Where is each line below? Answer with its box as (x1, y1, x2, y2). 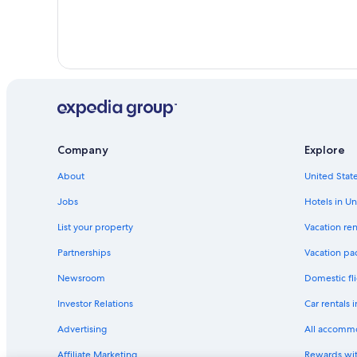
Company (57, 142, 108, 157)
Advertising (57, 322, 107, 335)
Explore (304, 142, 345, 157)
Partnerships (57, 245, 111, 259)
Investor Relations (57, 296, 133, 310)
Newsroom (57, 271, 105, 284)
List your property (57, 220, 133, 233)
